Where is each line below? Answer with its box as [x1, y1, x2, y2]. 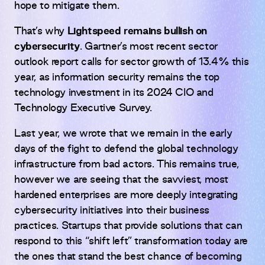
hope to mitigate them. [14, 1, 119, 11]
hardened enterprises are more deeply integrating [14, 190, 238, 201]
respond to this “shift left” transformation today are [14, 237, 248, 247]
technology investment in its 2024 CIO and [14, 88, 214, 98]
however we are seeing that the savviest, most [14, 175, 229, 185]
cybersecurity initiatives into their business [14, 206, 210, 216]
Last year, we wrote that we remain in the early [14, 129, 232, 139]
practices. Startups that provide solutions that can [14, 221, 243, 231]
